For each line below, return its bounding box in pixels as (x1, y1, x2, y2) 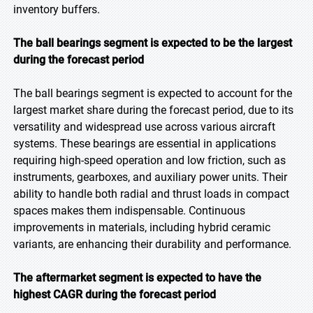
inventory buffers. (13, 3, 100, 16)
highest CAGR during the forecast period (13, 288, 216, 301)
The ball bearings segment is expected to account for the (13, 87, 292, 100)
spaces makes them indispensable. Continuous (13, 204, 245, 217)
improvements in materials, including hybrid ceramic (13, 221, 270, 234)
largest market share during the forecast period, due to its (13, 103, 293, 117)
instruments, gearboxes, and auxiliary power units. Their (13, 170, 287, 184)
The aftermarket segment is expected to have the (13, 271, 261, 284)
